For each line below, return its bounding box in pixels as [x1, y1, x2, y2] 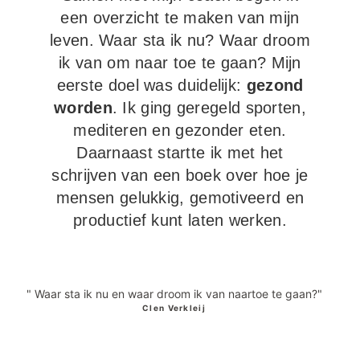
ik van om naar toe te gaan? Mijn [59, 54, 301, 72]
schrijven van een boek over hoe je [51, 166, 309, 185]
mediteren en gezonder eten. [73, 121, 287, 140]
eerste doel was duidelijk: [56, 76, 247, 95]
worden [54, 99, 112, 117]
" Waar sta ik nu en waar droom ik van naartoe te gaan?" [26, 286, 322, 301]
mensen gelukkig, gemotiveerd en [55, 189, 305, 207]
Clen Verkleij [142, 302, 206, 313]
